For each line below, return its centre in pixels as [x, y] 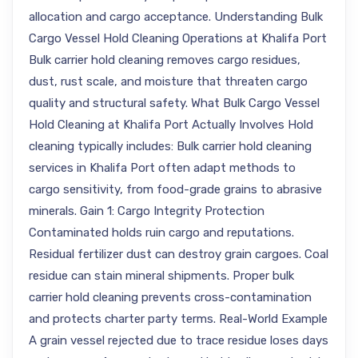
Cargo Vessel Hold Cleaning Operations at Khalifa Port [178, 38]
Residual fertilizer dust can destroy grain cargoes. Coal [179, 254]
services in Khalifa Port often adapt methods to [162, 168]
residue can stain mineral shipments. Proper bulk [161, 276]
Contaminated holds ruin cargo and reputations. [161, 233]
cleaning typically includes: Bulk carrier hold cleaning [170, 146]
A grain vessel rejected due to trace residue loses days [179, 340]
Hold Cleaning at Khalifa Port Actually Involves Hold [171, 125]
